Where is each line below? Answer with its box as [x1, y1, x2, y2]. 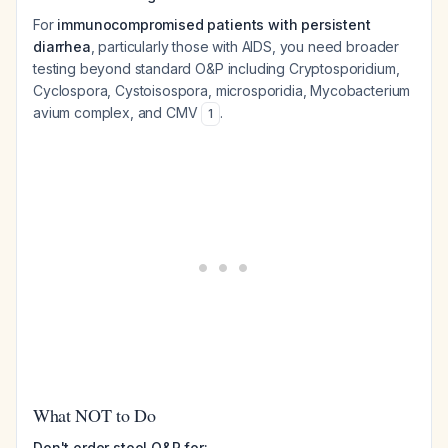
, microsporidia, [208, 82, 311, 99]
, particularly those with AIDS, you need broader [90, 38, 400, 55]
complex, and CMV [70, 104, 202, 121]
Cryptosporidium [288, 60, 396, 77]
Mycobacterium [310, 82, 411, 99]
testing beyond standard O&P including [33, 60, 289, 77]
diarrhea [33, 38, 91, 55]
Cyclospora [33, 82, 108, 99]
